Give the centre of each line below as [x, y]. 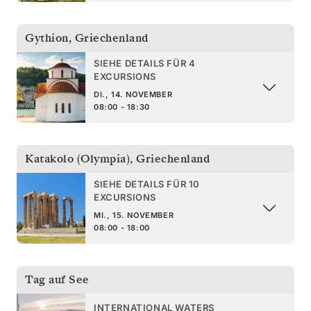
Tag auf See [57, 279]
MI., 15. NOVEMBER [134, 215]
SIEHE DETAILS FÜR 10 [147, 184]
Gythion [47, 38]
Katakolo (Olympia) [77, 159]
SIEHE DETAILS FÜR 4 [145, 63]
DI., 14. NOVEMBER [133, 94]
